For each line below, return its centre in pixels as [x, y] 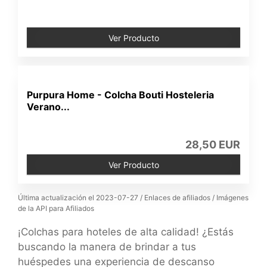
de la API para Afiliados [56, 208]
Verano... [49, 107]
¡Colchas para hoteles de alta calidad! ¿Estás [126, 232]
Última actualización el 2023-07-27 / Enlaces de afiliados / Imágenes [133, 198]
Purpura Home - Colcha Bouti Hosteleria [121, 95]
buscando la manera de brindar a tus [107, 247]
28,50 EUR [212, 145]
